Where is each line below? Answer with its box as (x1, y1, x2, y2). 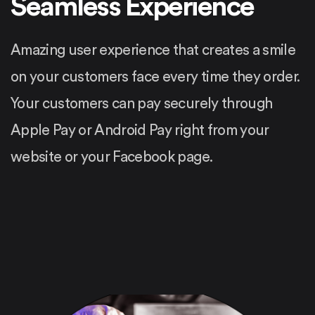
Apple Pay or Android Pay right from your (11, 122, 269, 138)
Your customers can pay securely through (11, 96, 273, 111)
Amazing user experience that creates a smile (11, 42, 295, 58)
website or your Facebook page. (11, 149, 213, 165)
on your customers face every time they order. (11, 69, 300, 84)
